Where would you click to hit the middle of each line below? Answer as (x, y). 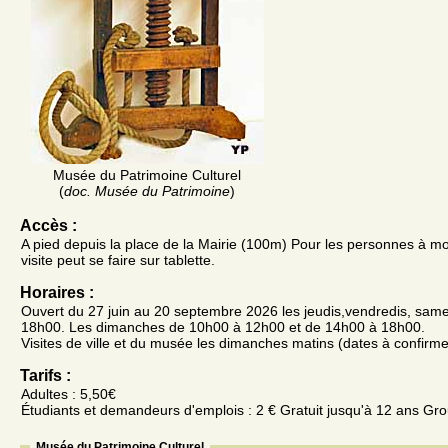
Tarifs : (45, 375)
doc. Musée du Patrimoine (147, 190)
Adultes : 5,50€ (68, 393)
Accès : (48, 225)
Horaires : (57, 292)
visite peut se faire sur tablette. (118, 259)
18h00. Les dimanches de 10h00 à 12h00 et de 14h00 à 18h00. (223, 326)
